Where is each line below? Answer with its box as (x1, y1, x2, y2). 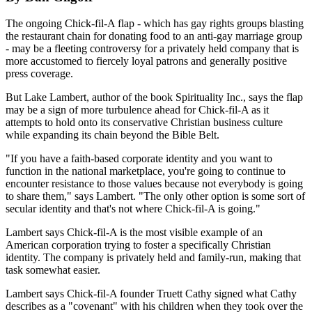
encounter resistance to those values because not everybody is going (6, 178, 303, 190)
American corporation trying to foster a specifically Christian (6, 239, 271, 251)
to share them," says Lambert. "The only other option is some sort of (6, 190, 305, 203)
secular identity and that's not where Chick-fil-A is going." (6, 203, 260, 215)
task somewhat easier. (6, 264, 100, 276)
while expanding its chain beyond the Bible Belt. (6, 129, 219, 141)
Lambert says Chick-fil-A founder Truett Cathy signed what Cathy (6, 288, 297, 300)
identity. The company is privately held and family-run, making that (6, 251, 301, 264)
